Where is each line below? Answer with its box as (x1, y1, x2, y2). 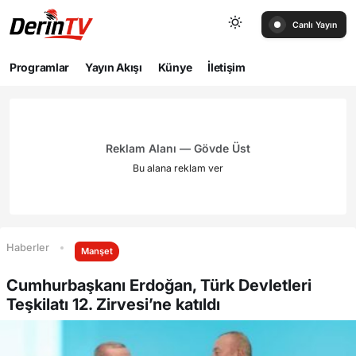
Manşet (81, 246, 113, 257)
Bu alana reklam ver (133, 162, 223, 174)
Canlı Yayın (292, 20, 337, 30)
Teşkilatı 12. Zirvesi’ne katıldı (6, 295, 220, 314)
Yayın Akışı (85, 60, 142, 74)
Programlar (10, 60, 69, 74)
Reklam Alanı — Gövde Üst (106, 141, 250, 155)
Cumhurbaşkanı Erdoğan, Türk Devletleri (6, 276, 311, 295)
